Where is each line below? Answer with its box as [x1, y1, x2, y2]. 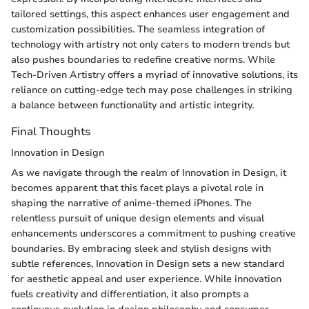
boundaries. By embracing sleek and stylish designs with [11, 242, 271, 256]
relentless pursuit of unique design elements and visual [11, 212, 264, 226]
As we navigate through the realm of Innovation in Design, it [11, 166, 286, 180]
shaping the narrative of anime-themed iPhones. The [11, 197, 252, 210]
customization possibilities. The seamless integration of [11, 22, 265, 36]
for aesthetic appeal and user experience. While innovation [11, 272, 281, 286]
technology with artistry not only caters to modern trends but [11, 37, 290, 51]
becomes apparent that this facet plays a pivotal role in [11, 181, 263, 195]
